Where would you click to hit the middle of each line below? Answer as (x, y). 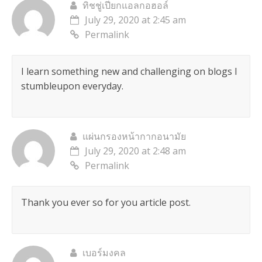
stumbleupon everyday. (72, 86)
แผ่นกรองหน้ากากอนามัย (134, 137)
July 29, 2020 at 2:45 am (135, 20)
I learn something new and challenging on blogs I (129, 72)
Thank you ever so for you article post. (106, 203)
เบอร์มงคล (104, 253)
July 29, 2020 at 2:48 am (135, 151)
